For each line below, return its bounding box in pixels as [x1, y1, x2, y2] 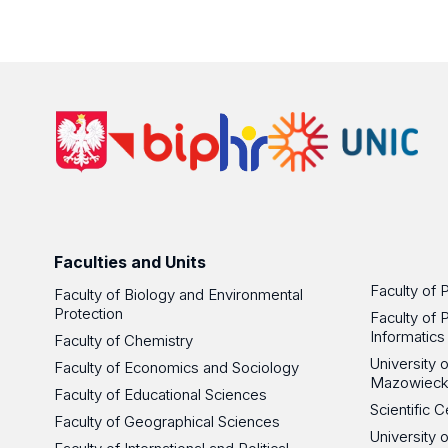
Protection [53, 303, 123, 323]
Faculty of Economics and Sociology [53, 357, 299, 377]
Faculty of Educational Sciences [53, 384, 267, 404]
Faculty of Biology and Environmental [53, 284, 303, 304]
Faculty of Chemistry [53, 330, 193, 350]
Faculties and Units [53, 251, 206, 272]
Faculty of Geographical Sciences [53, 411, 280, 431]
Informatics [370, 326, 446, 346]
